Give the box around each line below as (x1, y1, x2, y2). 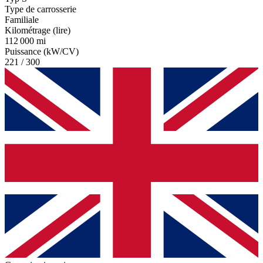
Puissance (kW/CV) (5, 46, 79, 56)
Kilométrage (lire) (5, 25, 70, 35)
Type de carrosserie (5, 4, 76, 14)
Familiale (5, 14, 39, 25)
